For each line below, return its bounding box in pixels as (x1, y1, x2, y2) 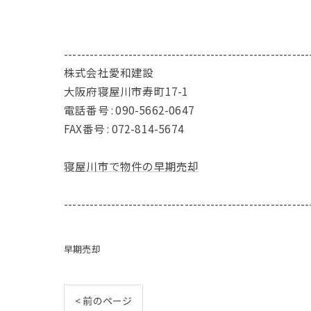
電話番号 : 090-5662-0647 (64, 102, 194, 117)
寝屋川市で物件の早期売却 (64, 158, 199, 174)
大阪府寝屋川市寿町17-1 (64, 83, 189, 99)
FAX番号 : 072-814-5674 (64, 121, 184, 136)
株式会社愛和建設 (64, 65, 154, 80)
